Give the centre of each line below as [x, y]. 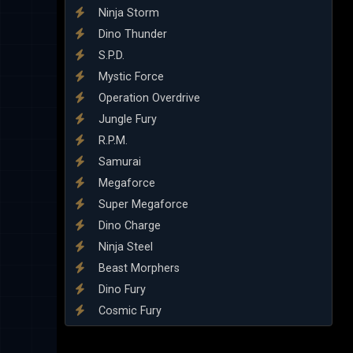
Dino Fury [121, 289]
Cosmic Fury [128, 310]
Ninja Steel [124, 247]
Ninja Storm [127, 13]
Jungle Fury [126, 119]
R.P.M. [111, 140]
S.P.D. [110, 55]
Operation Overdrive [148, 98]
